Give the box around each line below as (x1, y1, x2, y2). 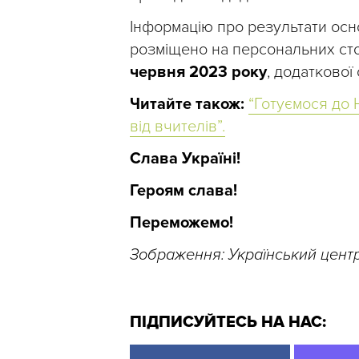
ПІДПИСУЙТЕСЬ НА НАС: (130, 312, 326, 332)
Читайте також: (130, 94, 248, 114)
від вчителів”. (130, 116, 225, 136)
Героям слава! (130, 180, 237, 200)
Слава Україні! (130, 148, 240, 168)
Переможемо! (130, 212, 233, 232)
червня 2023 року (130, 62, 267, 82)
